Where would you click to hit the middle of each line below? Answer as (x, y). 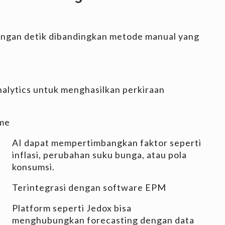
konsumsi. (33, 166)
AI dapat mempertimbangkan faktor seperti (107, 142)
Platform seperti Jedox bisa (72, 208)
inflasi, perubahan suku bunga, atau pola (99, 154)
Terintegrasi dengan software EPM (89, 187)
